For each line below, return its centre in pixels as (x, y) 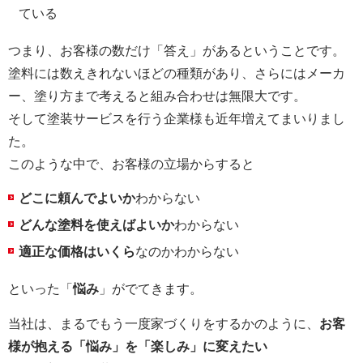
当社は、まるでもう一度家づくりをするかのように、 (164, 323)
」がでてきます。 (151, 288)
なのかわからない (187, 251)
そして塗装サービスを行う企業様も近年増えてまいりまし (177, 118)
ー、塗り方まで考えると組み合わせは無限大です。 (157, 96)
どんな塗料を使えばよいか (96, 224)
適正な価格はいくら (77, 251)
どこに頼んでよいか (77, 198)
